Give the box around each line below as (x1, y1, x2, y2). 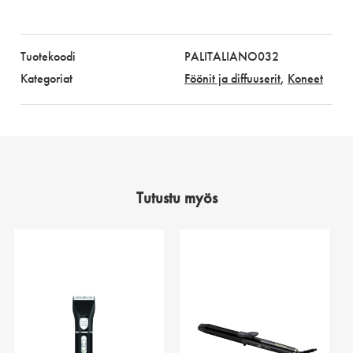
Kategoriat (20, 69, 72, 87)
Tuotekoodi (20, 47, 76, 65)
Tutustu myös (136, 187, 217, 208)
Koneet (288, 69, 323, 87)
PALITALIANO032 (184, 47, 279, 65)
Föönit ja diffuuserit (184, 69, 281, 87)
